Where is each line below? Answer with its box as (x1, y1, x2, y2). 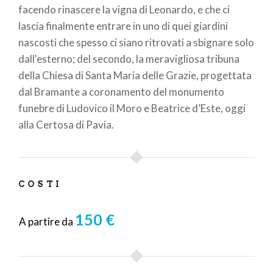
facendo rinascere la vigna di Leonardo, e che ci (18, 3, 230, 16)
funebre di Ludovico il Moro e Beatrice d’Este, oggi (18, 102, 246, 115)
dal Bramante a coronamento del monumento (18, 85, 224, 98)
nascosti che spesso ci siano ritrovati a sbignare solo (18, 36, 254, 49)
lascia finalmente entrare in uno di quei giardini (18, 19, 228, 32)
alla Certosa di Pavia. (18, 118, 114, 131)
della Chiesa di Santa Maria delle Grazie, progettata (18, 69, 252, 82)
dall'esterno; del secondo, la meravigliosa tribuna (18, 52, 239, 65)
